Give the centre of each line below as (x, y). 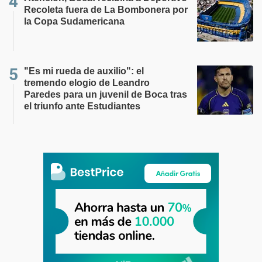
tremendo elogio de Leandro (87, 83)
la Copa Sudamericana (74, 21)
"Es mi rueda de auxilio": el (84, 71)
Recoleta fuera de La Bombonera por (106, 10)
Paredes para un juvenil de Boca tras (106, 94)
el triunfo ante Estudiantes (82, 106)
